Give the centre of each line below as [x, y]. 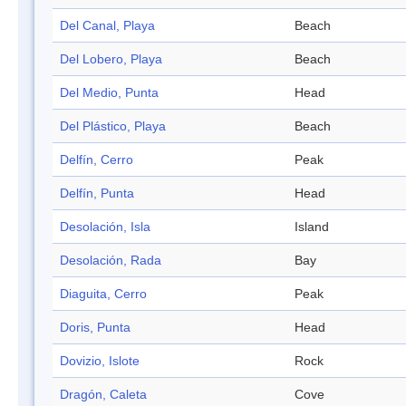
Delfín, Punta [97, 193]
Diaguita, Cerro [103, 294]
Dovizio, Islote [100, 361]
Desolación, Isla [105, 227]
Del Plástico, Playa [113, 126]
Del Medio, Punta [109, 93]
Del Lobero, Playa [111, 59]
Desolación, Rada [111, 261]
